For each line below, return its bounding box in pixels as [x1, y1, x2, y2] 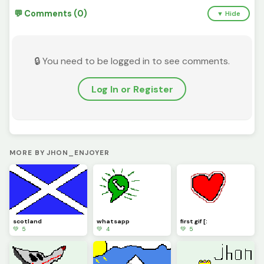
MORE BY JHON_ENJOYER [9, 148, 110, 158]
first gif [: [180, 217, 208, 225]
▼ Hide [217, 9, 241, 18]
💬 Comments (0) [14, 8, 87, 19]
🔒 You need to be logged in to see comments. [34, 55, 230, 68]
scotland [13, 217, 42, 225]
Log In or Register [91, 82, 173, 95]
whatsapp [97, 217, 130, 225]
